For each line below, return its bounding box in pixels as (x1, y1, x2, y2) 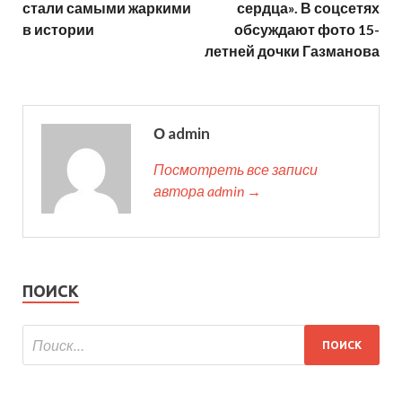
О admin (153, 124, 210, 144)
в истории (22, 21, 94, 39)
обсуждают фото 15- (234, 21, 380, 39)
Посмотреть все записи (153, 161, 318, 179)
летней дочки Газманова (205, 42, 380, 60)
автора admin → (153, 182, 261, 200)
